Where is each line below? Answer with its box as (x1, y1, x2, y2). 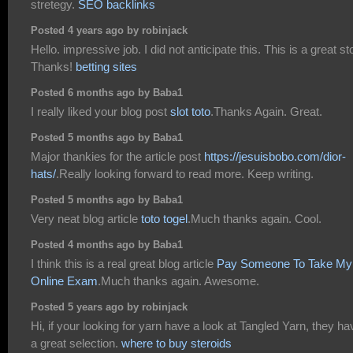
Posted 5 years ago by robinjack (31, 302, 188, 314)
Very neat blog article (31, 211, 141, 225)
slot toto (170, 104, 210, 118)
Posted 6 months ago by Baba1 (31, 87, 183, 99)
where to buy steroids (121, 336, 232, 350)
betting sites (76, 59, 137, 73)
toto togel (141, 211, 188, 225)
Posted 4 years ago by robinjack (31, 25, 188, 37)
